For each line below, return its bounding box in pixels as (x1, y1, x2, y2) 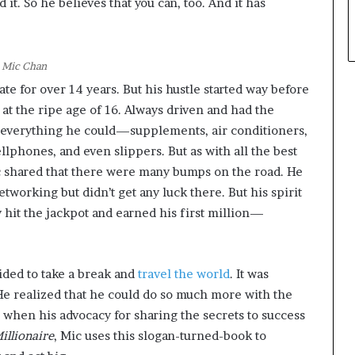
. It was (230, 266, 269, 282)
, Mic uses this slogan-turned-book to (54, 328, 266, 344)
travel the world (138, 266, 230, 282)
